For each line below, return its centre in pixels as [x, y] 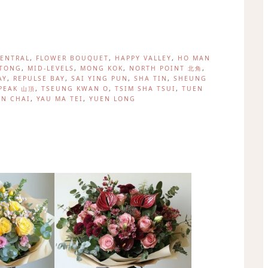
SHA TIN [151, 78]
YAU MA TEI [60, 98]
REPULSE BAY [39, 78]
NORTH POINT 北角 [166, 68]
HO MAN [194, 58]
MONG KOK [102, 68]
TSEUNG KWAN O [75, 88]
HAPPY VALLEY [143, 58]
